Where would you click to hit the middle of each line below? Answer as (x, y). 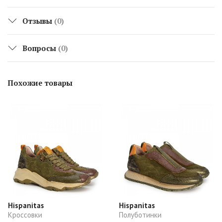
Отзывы (38, 21)
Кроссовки (25, 215)
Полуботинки (140, 215)
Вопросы (40, 48)
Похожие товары (40, 83)
